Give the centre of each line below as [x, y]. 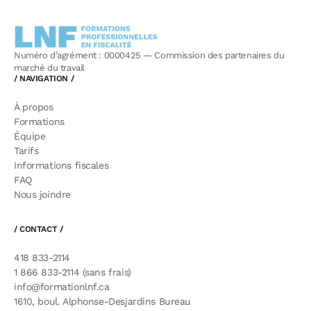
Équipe [30, 136]
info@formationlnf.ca [62, 286]
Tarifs [26, 150]
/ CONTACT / [39, 228]
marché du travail [49, 67]
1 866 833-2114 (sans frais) [73, 272]
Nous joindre [42, 194]
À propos [34, 107]
